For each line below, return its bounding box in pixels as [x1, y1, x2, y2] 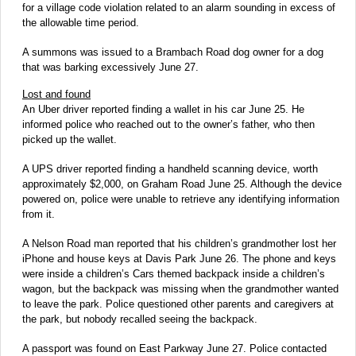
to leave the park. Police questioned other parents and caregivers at [22, 298, 334, 311]
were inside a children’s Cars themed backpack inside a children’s [22, 268, 325, 281]
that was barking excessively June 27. [22, 61, 199, 74]
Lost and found [22, 88, 91, 101]
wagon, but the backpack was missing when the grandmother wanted [22, 283, 339, 296]
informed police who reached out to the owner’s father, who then [22, 118, 315, 131]
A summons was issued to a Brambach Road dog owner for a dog [22, 46, 323, 59]
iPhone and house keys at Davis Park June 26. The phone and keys [22, 253, 336, 265]
